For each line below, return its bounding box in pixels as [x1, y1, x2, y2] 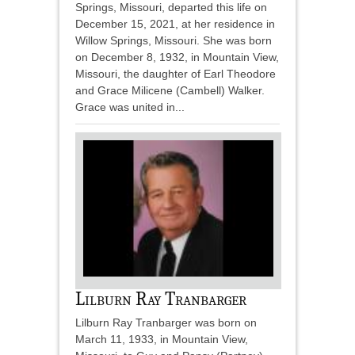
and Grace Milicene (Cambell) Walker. [75, 84, 268, 97]
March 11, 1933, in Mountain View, [75, 332, 248, 345]
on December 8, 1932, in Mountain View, [75, 51, 279, 64]
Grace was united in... [75, 101, 185, 114]
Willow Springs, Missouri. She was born [75, 34, 272, 48]
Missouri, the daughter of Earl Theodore [75, 67, 276, 81]
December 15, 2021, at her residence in [75, 17, 275, 31]
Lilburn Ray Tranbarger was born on [75, 315, 257, 329]
